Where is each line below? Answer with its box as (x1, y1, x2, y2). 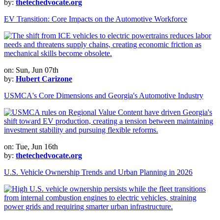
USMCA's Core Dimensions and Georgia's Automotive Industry (4, 91, 203, 100)
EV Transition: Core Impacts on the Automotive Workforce (4, 15, 187, 24)
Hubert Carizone (16, 75, 72, 83)
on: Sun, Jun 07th (4, 66, 58, 75)
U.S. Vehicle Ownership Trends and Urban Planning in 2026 (4, 168, 192, 177)
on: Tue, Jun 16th (4, 142, 58, 151)
